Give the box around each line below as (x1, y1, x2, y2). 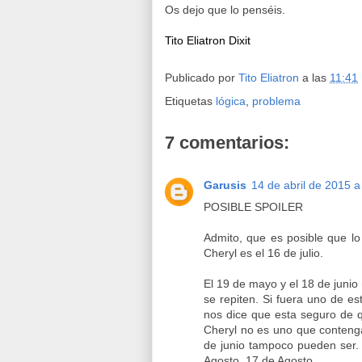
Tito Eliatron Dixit (165, 33, 250, 47)
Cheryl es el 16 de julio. (204, 246, 323, 259)
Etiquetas (165, 94, 216, 107)
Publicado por (165, 70, 238, 84)
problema (252, 94, 301, 107)
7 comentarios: (165, 132, 289, 153)
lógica (216, 94, 246, 107)
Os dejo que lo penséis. (165, 2, 285, 16)
